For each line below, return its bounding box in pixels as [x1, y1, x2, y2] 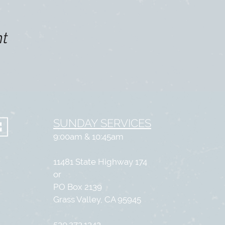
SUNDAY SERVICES [53, 117, 151, 130]
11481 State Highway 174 [53, 157, 147, 167]
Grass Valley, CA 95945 [53, 194, 141, 204]
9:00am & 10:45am [53, 132, 124, 142]
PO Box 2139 [53, 182, 102, 192]
